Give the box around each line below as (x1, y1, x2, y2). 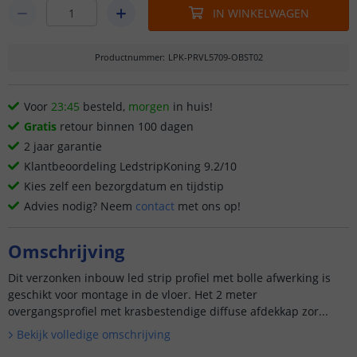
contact (135, 198, 175, 214)
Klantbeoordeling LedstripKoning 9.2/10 (24, 159, 237, 174)
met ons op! (175, 198, 241, 214)
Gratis (24, 119, 57, 134)
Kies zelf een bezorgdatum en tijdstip (24, 178, 224, 194)
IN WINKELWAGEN (212, 5, 309, 21)
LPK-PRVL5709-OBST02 (167, 52, 263, 63)
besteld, (80, 99, 128, 114)
